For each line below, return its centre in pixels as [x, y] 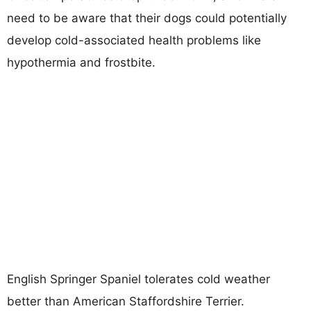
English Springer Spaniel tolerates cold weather [138, 279]
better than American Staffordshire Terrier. [126, 301]
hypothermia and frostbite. [81, 62]
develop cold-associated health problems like [134, 40]
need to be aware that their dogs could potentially [147, 18]
